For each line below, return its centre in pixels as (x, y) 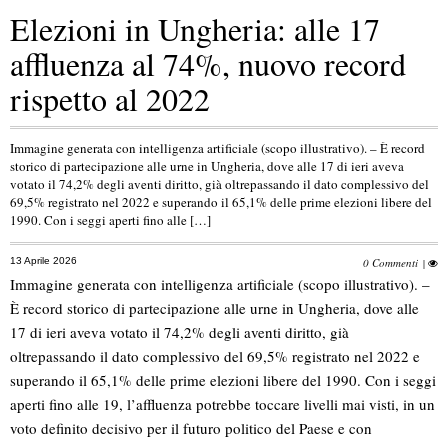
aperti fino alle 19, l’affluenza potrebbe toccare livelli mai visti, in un (222, 404)
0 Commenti (390, 262)
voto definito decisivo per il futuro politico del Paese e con (191, 428)
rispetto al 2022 (110, 98)
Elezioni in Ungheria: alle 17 (195, 28)
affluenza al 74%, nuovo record (208, 63)
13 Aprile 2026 (43, 260)
